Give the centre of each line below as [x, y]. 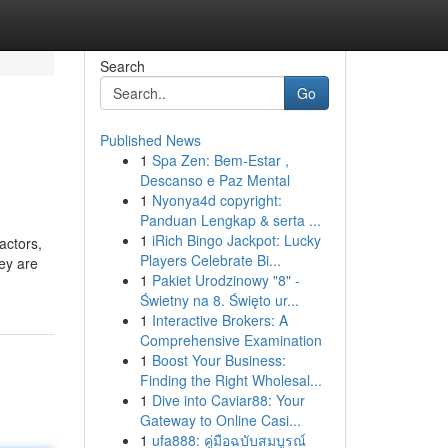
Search [122, 66]
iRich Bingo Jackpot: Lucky [236, 240]
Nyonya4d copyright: [216, 200]
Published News [150, 140]
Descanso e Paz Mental [214, 180]
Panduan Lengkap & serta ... [230, 220]
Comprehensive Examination [230, 340]
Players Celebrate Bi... [210, 260]
